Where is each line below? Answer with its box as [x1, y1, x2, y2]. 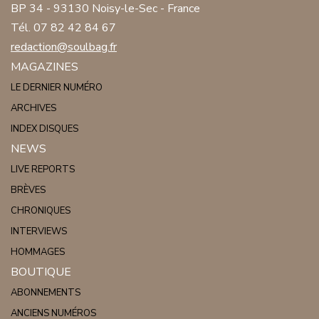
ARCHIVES [11, 102, 56, 115]
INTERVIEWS [11, 225, 67, 239]
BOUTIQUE [11, 264, 71, 281]
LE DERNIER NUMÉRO [11, 81, 103, 95]
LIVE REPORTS [11, 163, 75, 177]
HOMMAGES [11, 246, 65, 259]
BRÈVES [11, 184, 46, 197]
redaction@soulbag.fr [11, 39, 117, 56]
